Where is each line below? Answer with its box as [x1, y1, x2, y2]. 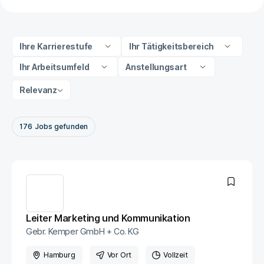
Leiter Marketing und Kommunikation [26, 212, 190, 224]
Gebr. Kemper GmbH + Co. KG [26, 226, 139, 236]
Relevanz [19, 85, 57, 95]
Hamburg [44, 250, 75, 259]
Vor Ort [107, 250, 132, 259]
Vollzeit [163, 250, 188, 259]
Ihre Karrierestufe [19, 41, 93, 51]
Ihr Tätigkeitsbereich [128, 41, 214, 51]
